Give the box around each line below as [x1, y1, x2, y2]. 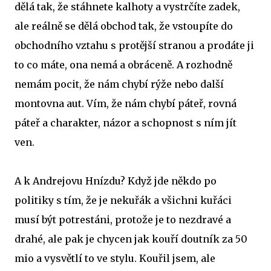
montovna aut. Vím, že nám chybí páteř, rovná [15, 97, 237, 109]
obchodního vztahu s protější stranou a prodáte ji [15, 39, 254, 51]
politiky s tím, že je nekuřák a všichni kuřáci [15, 194, 232, 206]
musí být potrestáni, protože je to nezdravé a [15, 214, 231, 226]
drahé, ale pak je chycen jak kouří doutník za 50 [15, 233, 247, 245]
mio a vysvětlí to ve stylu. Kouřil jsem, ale [15, 252, 215, 264]
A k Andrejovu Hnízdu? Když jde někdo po [15, 175, 217, 187]
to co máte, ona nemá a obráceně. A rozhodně [15, 59, 232, 71]
